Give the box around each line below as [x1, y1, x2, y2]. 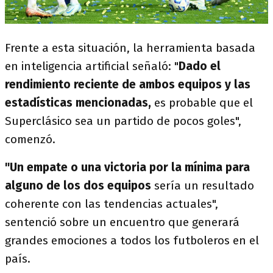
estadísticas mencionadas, [5, 95, 154, 110]
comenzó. [5, 132, 55, 146]
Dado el [179, 58, 221, 73]
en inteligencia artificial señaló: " [5, 58, 179, 73]
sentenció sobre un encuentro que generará [5, 214, 239, 229]
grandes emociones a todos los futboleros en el [5, 233, 259, 247]
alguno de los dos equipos [5, 178, 151, 193]
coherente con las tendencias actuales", [5, 196, 218, 211]
